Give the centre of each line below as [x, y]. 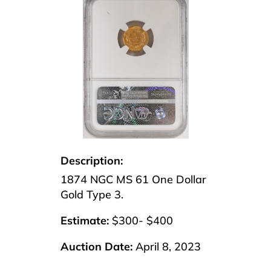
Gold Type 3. [92, 195]
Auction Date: [96, 247]
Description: [92, 161]
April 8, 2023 [167, 247]
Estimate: [85, 221]
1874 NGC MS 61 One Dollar [133, 180]
